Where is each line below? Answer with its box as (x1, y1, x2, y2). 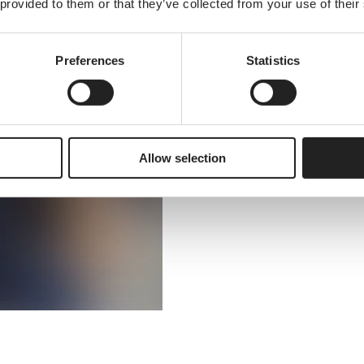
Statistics (246, 53, 300, 67)
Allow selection (138, 150, 226, 165)
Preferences (55, 53, 125, 67)
